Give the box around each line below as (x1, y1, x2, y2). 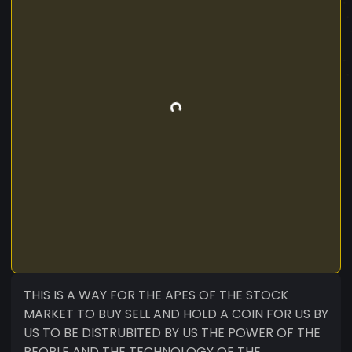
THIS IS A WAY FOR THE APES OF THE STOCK (24, 285, 288, 304)
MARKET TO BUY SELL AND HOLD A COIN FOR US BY (24, 304, 328, 323)
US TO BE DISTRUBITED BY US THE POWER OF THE (24, 323, 321, 342)
